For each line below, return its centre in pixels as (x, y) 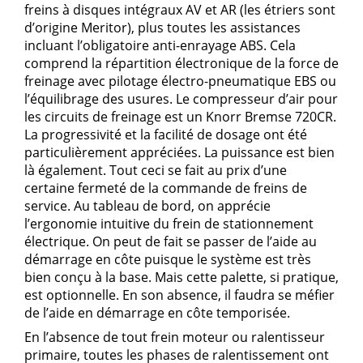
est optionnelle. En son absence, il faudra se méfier (179, 295)
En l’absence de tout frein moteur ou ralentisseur (175, 337)
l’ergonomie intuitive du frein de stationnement (169, 224)
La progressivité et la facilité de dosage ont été (166, 135)
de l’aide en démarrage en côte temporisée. (157, 313)
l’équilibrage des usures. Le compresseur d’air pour (181, 99)
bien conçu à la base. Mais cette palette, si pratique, (181, 278)
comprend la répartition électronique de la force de (181, 64)
